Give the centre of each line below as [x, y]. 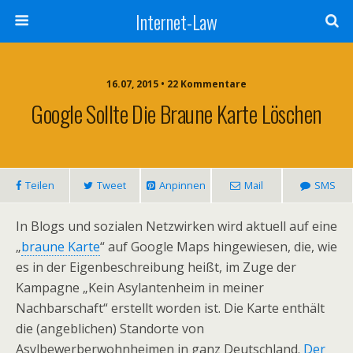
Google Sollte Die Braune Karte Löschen [176, 113]
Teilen [39, 185]
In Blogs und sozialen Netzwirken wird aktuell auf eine [176, 226]
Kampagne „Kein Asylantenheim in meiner [140, 288]
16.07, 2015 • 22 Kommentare [176, 84]
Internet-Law [176, 21]
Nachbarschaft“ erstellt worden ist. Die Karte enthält [170, 308]
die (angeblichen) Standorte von [110, 329]
